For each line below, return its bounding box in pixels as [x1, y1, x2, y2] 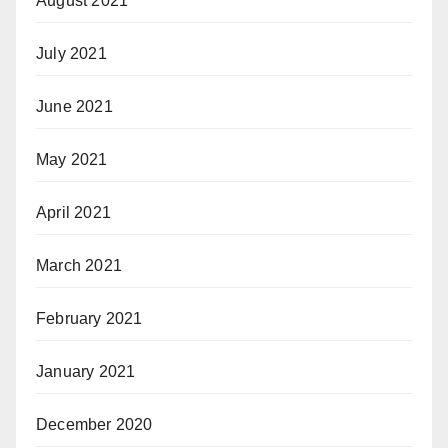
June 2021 [36, 98, 113, 116]
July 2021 [36, 45, 107, 63]
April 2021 [36, 204, 111, 222]
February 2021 [36, 310, 143, 328]
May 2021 [36, 151, 108, 169]
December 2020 [36, 416, 153, 434]
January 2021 [36, 363, 136, 381]
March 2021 [36, 257, 122, 275]
